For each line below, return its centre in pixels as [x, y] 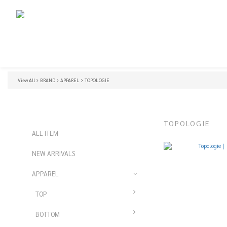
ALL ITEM [45, 133]
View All [26, 80]
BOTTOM [48, 214]
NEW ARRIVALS [53, 153]
